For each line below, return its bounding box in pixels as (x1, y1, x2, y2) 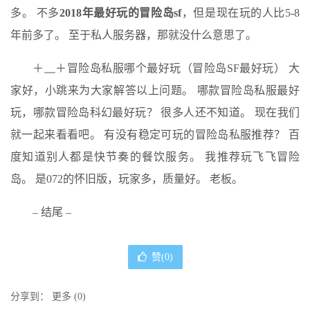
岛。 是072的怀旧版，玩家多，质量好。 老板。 (10, 173, 243, 185)
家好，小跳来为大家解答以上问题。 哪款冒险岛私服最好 (10, 84, 300, 96)
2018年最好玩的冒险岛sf (59, 7, 182, 19)
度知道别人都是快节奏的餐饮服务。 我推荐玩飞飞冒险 (10, 151, 300, 163)
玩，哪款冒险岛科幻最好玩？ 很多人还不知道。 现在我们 (10, 107, 300, 118)
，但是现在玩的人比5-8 (181, 7, 300, 19)
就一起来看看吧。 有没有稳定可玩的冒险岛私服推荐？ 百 (10, 129, 300, 140)
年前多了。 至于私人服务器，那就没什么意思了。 (10, 29, 257, 41)
